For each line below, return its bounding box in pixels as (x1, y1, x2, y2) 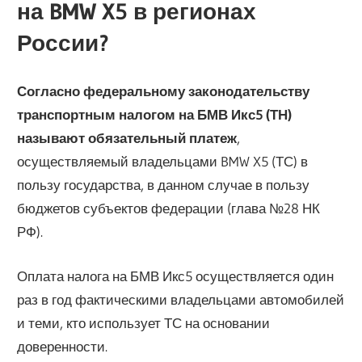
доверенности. (17, 337, 108, 355)
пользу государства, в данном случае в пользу (17, 176, 310, 194)
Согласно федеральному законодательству (17, 82, 310, 100)
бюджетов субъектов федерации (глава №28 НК (17, 200, 321, 217)
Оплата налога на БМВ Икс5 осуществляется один (17, 267, 335, 284)
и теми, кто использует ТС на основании (17, 314, 271, 331)
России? (17, 28, 110, 57)
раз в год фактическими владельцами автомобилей (17, 290, 345, 308)
